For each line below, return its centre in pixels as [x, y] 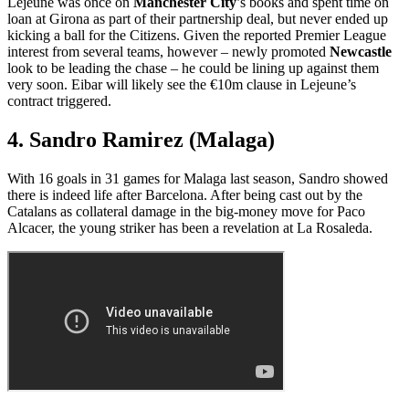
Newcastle [361, 51]
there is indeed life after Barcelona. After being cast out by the [185, 194]
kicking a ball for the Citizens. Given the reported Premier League [197, 35]
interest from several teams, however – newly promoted [168, 51]
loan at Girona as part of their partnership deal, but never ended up [198, 18]
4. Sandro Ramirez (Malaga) [141, 139]
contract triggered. [59, 100]
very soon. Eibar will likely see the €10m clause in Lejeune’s [182, 84]
